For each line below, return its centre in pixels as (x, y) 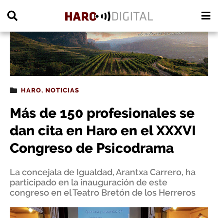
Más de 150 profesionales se (102, 113)
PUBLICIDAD (23, 6)
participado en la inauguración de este (89, 182)
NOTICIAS (62, 90)
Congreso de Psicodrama (92, 148)
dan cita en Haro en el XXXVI (103, 131)
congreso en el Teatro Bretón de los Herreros (103, 192)
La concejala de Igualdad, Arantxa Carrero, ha (103, 172)
